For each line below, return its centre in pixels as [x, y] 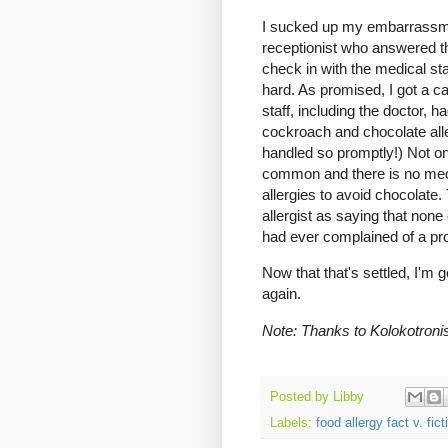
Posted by [301, 396]
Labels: [293, 423]
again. [281, 294]
